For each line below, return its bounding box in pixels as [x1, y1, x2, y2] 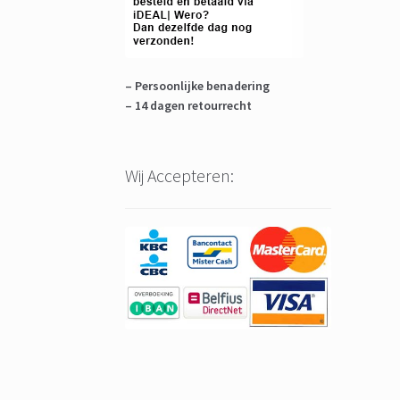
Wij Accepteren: [125, 164, 235, 187]
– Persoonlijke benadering [125, 78, 271, 95]
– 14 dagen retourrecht [125, 97, 253, 114]
